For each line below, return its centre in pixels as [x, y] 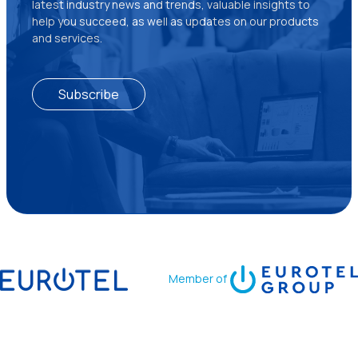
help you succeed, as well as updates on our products [175, 21]
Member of [198, 279]
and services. [67, 38]
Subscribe [89, 94]
